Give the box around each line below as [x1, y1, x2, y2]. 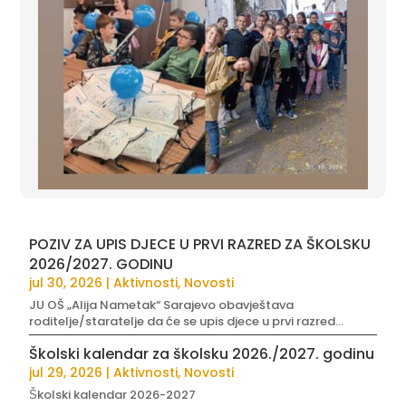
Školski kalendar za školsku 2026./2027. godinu [29, 343, 375, 365]
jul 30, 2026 [29, 274, 103, 293]
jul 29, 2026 [29, 363, 103, 382]
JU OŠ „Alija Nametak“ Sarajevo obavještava [29, 296, 295, 314]
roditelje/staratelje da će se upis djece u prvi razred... [29, 313, 344, 331]
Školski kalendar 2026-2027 [29, 386, 197, 404]
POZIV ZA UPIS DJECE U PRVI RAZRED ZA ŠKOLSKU [29, 234, 372, 256]
